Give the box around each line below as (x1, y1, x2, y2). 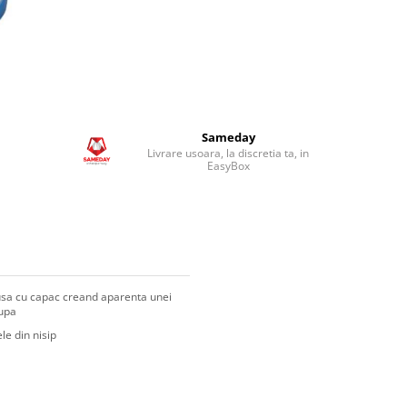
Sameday (201, 129, 255, 145)
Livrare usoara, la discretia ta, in (147, 145, 310, 161)
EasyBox (206, 158, 250, 174)
